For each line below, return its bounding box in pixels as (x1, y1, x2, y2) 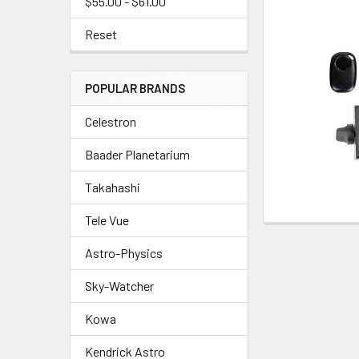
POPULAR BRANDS (85, 81, 185, 95)
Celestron (85, 114, 136, 129)
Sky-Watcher (85, 278, 154, 293)
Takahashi (85, 179, 140, 195)
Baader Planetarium (85, 147, 190, 162)
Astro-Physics (85, 245, 163, 260)
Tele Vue (85, 212, 129, 228)
